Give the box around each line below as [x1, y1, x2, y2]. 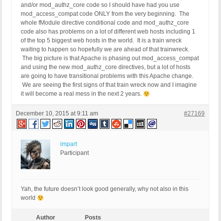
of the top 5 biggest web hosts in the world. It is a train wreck [21, 37, 182, 44]
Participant [60, 149, 89, 157]
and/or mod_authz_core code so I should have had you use [21, 1, 180, 9]
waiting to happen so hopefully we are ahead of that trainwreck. [21, 46, 189, 53]
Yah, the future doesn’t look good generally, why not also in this [21, 185, 188, 193]
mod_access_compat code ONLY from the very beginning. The [21, 10, 189, 18]
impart [60, 141, 77, 148]
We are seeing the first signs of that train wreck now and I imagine [21, 81, 197, 89]
